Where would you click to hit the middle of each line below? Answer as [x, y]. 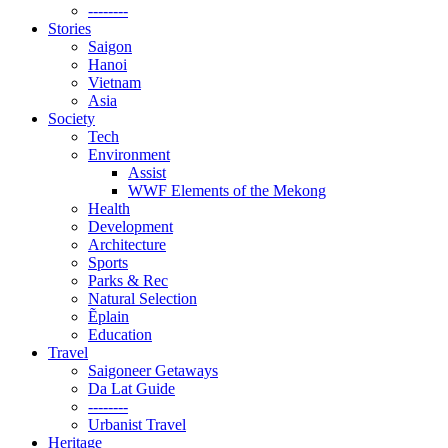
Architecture [127, 244]
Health [109, 208]
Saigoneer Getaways [153, 370]
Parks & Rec [128, 280]
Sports [108, 262]
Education [120, 334]
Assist [147, 172]
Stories [69, 28]
